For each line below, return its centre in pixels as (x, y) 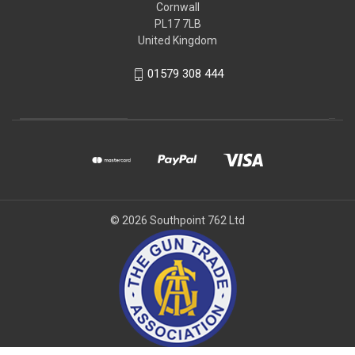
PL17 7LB (177, 24)
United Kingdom (177, 41)
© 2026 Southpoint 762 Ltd (177, 220)
